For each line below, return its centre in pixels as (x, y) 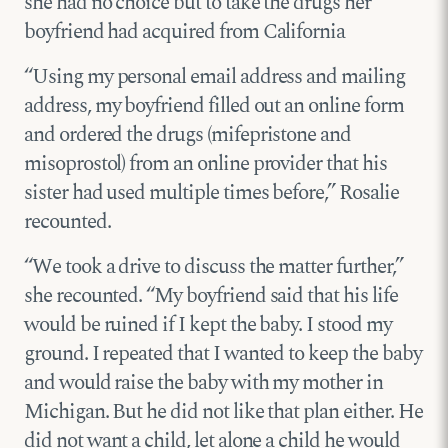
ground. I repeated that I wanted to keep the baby (223, 354)
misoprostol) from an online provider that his (205, 164)
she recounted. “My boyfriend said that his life (211, 296)
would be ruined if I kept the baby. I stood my (208, 325)
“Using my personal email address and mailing (214, 77)
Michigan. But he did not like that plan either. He (223, 412)
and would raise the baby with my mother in (203, 383)
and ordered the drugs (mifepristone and (188, 135)
